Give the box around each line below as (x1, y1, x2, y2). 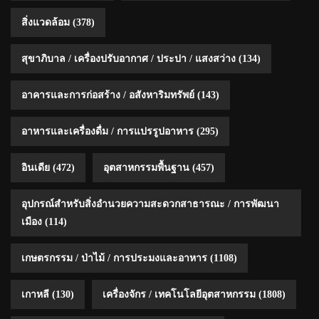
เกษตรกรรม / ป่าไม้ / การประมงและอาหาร (21, 252, 207, 263)
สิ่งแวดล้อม (21, 16, 70, 28)
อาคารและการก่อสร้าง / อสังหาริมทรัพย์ (21, 89, 194, 100)
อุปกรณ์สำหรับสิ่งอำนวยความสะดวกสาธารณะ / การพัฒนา (21, 198, 279, 209)
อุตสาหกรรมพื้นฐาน (103, 162, 189, 173)
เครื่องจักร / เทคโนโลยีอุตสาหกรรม (103, 288, 256, 300)
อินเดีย (21, 162, 50, 173)
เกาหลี (21, 288, 49, 300)
